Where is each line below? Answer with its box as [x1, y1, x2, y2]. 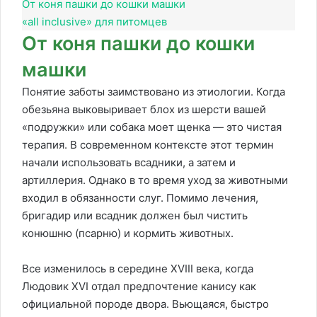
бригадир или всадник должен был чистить [22, 209, 248, 222]
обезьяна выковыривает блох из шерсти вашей [22, 103, 266, 116]
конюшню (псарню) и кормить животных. [22, 226, 234, 240]
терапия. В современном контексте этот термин [22, 138, 274, 151]
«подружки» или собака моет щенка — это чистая [22, 120, 282, 134]
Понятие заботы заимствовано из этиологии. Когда [22, 85, 285, 98]
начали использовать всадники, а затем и [22, 156, 236, 169]
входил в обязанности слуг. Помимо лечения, [22, 191, 258, 204]
